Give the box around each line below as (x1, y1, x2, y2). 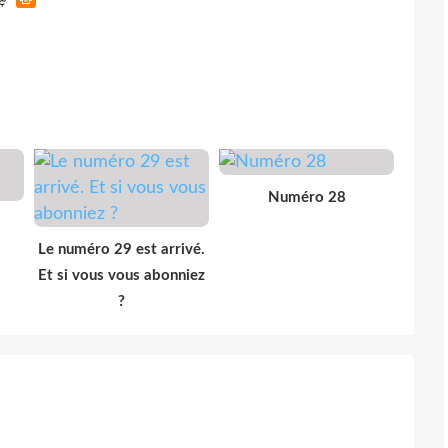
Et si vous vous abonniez (38, 267, 205, 283)
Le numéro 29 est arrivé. (38, 241, 205, 257)
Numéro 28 (267, 189, 346, 205)
